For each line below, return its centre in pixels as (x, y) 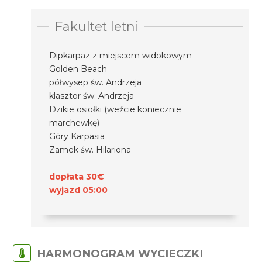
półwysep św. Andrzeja (96, 82)
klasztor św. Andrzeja (92, 96)
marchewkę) (75, 123)
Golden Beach (78, 69)
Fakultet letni (97, 26)
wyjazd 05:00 (79, 190)
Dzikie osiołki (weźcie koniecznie (116, 109)
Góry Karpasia (77, 136)
